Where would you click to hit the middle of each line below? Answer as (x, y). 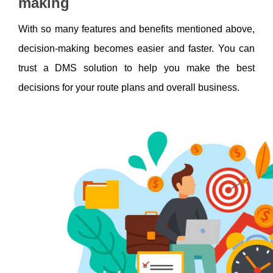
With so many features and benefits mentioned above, (136, 29)
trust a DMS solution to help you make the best (136, 68)
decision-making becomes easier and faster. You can (136, 49)
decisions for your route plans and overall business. (130, 88)
